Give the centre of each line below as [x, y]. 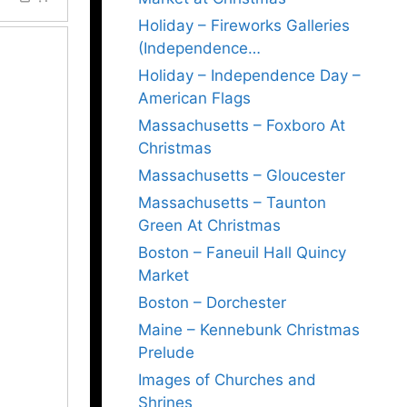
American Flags [194, 98]
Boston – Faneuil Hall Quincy [242, 253]
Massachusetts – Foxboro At [242, 125]
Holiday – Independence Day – [249, 75]
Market [164, 275]
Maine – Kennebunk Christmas [249, 330]
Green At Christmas [209, 225]
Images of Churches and [227, 380]
